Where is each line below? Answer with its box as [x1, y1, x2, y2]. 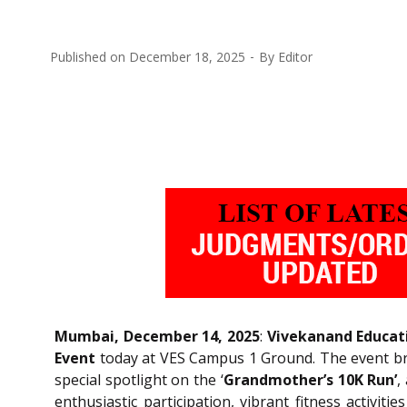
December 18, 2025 [129, 47, 245, 65]
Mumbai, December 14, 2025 [55, 325, 260, 346]
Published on [50, 47, 129, 65]
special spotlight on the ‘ [55, 369, 223, 390]
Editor [278, 47, 313, 65]
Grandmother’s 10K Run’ [223, 369, 398, 390]
